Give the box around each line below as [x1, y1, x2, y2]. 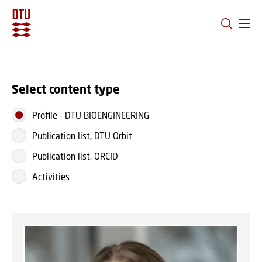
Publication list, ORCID [32, 150, 118, 161]
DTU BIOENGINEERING [65, 109, 149, 120]
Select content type [12, 82, 120, 96]
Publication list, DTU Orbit [32, 130, 132, 141]
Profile [32, 109, 57, 120]
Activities [32, 171, 70, 182]
